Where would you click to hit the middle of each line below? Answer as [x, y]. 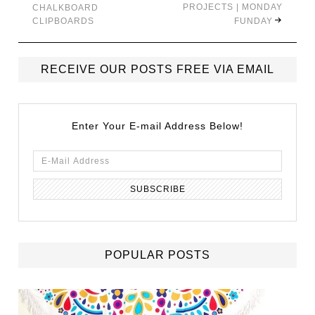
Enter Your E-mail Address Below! [157, 126]
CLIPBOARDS [64, 21]
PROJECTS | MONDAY [232, 7]
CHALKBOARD [66, 7]
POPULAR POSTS [157, 255]
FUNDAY [253, 21]
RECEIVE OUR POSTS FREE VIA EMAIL [157, 69]
